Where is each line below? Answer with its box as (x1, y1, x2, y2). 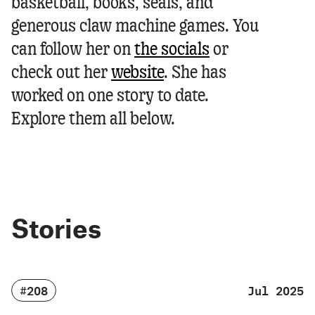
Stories (11, 212, 101, 244)
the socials (134, 41, 210, 58)
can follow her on (11, 41, 134, 58)
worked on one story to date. (11, 88, 209, 105)
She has (172, 65, 226, 82)
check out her (11, 65, 111, 82)
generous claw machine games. (11, 18, 229, 35)
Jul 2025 (247, 283, 304, 297)
